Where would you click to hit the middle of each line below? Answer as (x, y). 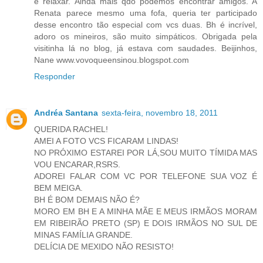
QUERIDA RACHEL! (71, 129)
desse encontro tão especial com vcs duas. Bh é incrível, (146, 25)
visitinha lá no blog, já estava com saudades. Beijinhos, (146, 48)
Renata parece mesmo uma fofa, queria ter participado (146, 13)
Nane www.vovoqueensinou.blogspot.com (112, 60)
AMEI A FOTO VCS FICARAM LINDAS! (106, 141)
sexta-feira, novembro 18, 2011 (160, 113)
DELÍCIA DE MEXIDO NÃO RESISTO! (104, 247)
